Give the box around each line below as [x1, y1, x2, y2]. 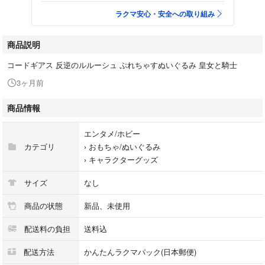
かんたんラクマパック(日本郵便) [84, 245, 196, 257]
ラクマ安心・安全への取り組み [115, 8, 215, 19]
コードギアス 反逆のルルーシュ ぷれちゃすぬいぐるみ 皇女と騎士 [7, 59, 237, 70]
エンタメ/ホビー [84, 127, 140, 139]
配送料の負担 [22, 222, 70, 234]
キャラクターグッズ [89, 153, 158, 165]
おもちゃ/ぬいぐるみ [89, 140, 160, 152]
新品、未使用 [84, 199, 130, 211]
